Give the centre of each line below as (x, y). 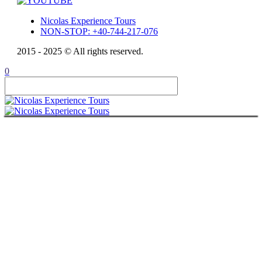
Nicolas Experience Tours (88, 20)
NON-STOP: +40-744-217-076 (99, 31)
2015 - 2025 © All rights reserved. (80, 51)
